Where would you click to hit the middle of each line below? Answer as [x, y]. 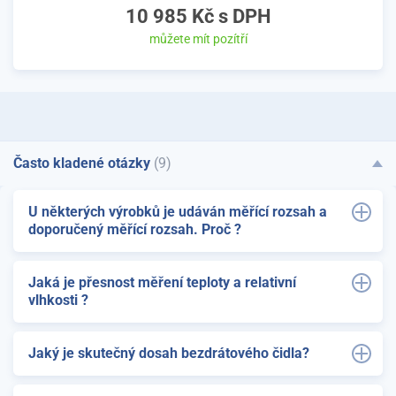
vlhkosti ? [58, 300]
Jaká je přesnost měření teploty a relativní [162, 282]
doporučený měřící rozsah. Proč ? [135, 229]
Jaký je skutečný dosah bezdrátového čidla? [169, 353]
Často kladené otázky [84, 163]
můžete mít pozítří [198, 38]
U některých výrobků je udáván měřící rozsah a [178, 211]
